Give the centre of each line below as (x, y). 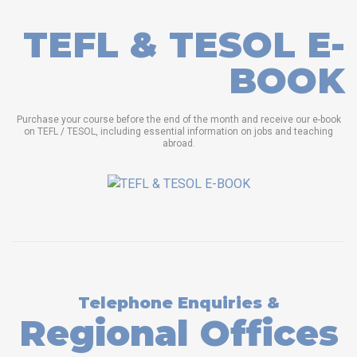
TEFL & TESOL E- (184, 45)
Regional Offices (178, 332)
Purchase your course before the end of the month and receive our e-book (178, 120)
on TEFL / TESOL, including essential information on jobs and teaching (178, 132)
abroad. (178, 144)
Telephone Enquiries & (178, 302)
